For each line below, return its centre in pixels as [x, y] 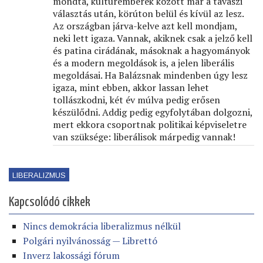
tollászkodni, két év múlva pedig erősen [136, 100]
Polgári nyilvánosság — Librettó [90, 241]
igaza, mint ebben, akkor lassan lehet [131, 87]
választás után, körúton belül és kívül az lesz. [148, 14]
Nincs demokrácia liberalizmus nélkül [102, 226]
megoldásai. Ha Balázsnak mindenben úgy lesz [150, 75]
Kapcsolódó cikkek [50, 202]
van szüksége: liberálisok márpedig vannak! [144, 137]
